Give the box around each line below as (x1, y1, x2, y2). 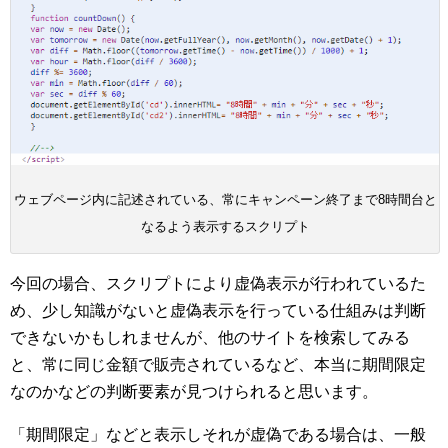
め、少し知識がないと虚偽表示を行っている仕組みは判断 (10, 301, 426, 319)
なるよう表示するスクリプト (140, 218, 310, 234)
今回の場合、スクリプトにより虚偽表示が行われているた (10, 274, 426, 292)
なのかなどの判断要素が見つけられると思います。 (10, 382, 378, 400)
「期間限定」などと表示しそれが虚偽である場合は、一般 (10, 425, 426, 443)
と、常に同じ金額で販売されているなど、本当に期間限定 (10, 355, 426, 373)
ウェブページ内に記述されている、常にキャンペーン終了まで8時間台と (13, 191, 437, 207)
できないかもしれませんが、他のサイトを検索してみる (10, 328, 410, 346)
